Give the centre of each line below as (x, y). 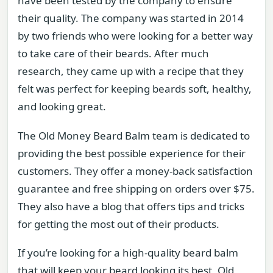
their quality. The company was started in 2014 (131, 18)
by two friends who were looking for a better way (135, 36)
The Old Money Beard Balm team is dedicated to (134, 135)
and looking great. (62, 107)
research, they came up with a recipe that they (131, 71)
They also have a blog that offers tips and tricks (131, 206)
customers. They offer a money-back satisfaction (135, 171)
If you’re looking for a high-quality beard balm (128, 253)
